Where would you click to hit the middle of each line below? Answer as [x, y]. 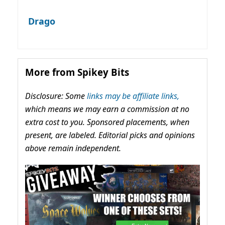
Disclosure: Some [56, 96]
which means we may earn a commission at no [107, 109]
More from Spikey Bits [77, 72]
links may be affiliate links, [133, 96]
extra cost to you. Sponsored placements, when [107, 122]
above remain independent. [73, 148]
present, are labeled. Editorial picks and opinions [110, 135]
